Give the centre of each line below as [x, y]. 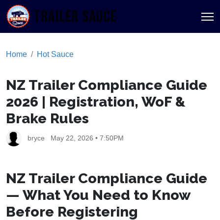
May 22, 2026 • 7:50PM [87, 138]
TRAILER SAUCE [75, 17]
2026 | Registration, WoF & [96, 101]
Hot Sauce [55, 55]
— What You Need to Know [98, 195]
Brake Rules [47, 118]
